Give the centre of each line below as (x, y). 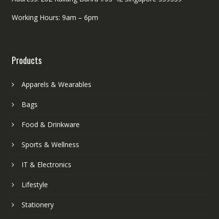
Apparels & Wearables (56, 84)
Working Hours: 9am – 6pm (55, 17)
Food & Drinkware (50, 124)
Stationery (37, 204)
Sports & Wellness (50, 144)
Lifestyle (34, 184)
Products (26, 60)
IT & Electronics (46, 164)
